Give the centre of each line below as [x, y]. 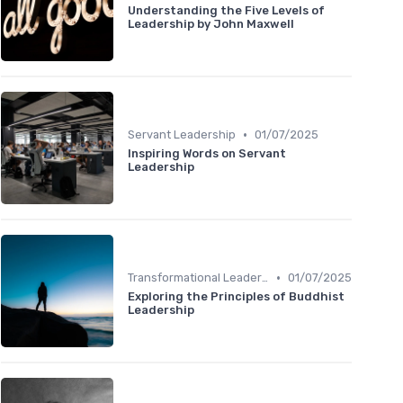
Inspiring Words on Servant [207, 154]
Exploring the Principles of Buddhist [236, 297]
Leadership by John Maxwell [211, 24]
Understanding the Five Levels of [226, 11]
